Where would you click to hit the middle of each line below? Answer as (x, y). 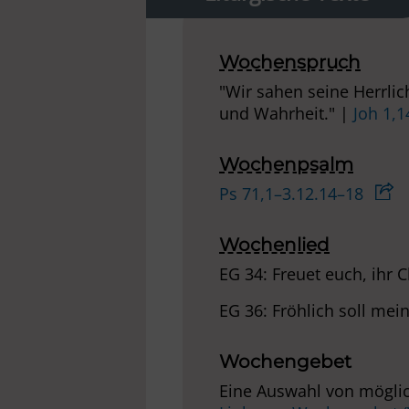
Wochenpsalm (286, 165)
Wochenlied (274, 245)
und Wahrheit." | (286, 114)
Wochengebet (285, 362)
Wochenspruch (290, 63)
